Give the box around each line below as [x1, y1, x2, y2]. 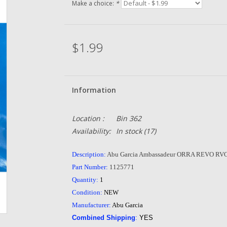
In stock [116, 126, 142, 136]
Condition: [71, 188, 102, 196]
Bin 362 [116, 113, 141, 123]
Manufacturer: [71, 201, 111, 209]
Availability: [71, 126, 111, 136]
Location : [71, 113, 104, 123]
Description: [71, 150, 107, 158]
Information [71, 85, 116, 95]
